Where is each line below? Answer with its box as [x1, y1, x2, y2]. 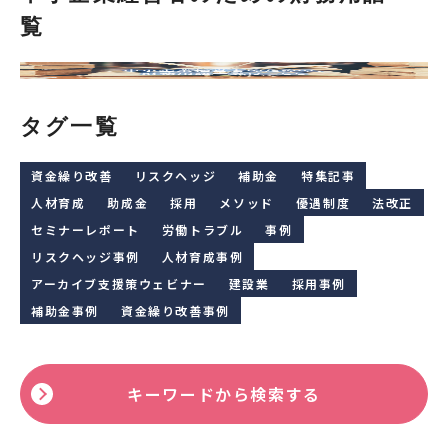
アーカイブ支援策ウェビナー [31, 275, 207, 293]
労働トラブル [161, 221, 244, 239]
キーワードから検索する [127, 382, 321, 407]
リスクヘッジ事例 [31, 248, 140, 266]
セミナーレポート [31, 221, 140, 239]
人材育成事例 [161, 248, 244, 266]
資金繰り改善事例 [121, 302, 230, 320]
